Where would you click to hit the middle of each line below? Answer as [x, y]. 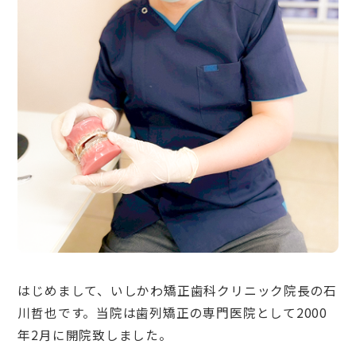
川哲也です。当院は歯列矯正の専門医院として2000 [172, 313]
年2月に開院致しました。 [95, 335]
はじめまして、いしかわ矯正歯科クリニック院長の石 [178, 291]
